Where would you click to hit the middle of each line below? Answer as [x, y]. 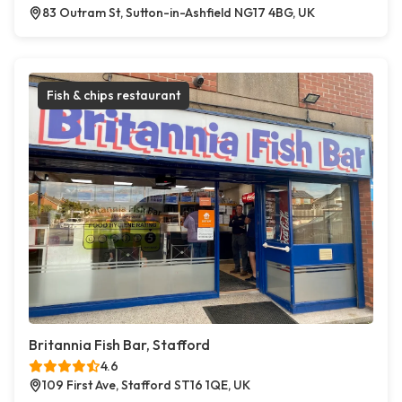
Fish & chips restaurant [114, 96]
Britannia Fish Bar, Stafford [119, 345]
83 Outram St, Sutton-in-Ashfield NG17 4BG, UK [179, 13]
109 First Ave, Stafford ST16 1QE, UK [146, 385]
